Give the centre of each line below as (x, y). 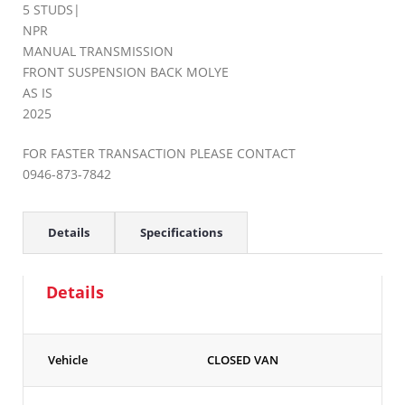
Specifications (181, 233)
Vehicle (68, 360)
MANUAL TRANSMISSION (98, 52)
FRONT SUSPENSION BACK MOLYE (126, 72)
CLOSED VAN (243, 360)
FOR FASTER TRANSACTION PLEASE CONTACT (159, 154)
